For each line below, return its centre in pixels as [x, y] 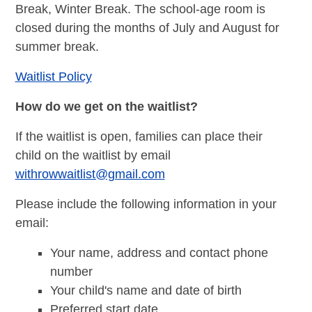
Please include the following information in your [146, 204]
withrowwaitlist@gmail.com [90, 174]
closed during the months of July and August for [147, 28]
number [71, 271]
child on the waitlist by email [93, 155]
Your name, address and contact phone [159, 252]
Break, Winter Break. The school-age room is [140, 9]
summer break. [57, 46]
